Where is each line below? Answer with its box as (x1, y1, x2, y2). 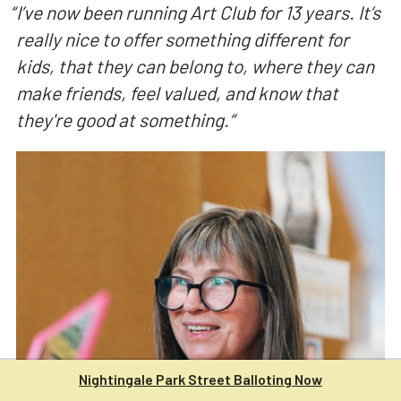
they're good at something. (15, 108, 229, 132)
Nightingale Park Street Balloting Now (79, 371, 322, 388)
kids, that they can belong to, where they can (15, 55, 374, 78)
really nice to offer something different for (15, 28, 349, 51)
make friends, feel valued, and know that (15, 81, 338, 105)
